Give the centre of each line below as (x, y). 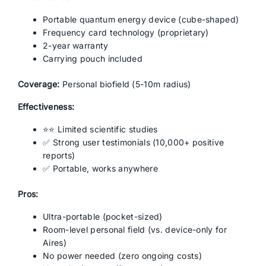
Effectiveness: (46, 107)
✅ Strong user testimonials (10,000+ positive (134, 142)
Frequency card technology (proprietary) (126, 32)
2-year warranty (76, 45)
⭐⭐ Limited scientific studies (100, 129)
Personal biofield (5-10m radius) (125, 84)
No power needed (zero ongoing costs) (122, 256)
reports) (59, 155)
